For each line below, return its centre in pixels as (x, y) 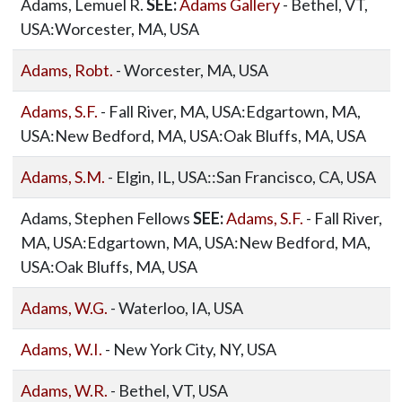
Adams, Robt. (66, 70)
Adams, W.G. (64, 308)
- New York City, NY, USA (189, 349)
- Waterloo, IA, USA (175, 308)
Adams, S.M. (62, 177)
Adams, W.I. (61, 349)
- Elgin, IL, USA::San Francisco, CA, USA (240, 177)
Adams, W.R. (64, 390)
